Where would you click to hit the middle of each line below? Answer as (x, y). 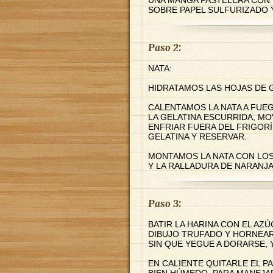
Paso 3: (165, 203)
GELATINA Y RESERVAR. (197, 136)
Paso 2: (165, 47)
